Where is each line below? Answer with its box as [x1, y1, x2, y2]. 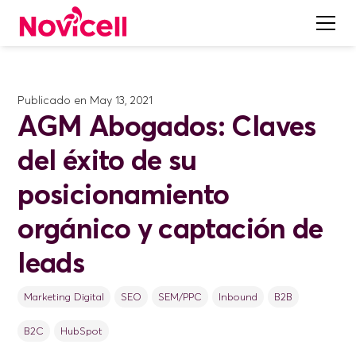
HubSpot [60, 324, 103, 337]
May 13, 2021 [90, 93, 153, 107]
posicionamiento [17, 176, 230, 211]
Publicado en [17, 93, 87, 107]
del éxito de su [17, 142, 197, 177]
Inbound [218, 290, 257, 303]
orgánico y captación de [17, 211, 323, 246]
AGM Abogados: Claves [17, 108, 316, 143]
